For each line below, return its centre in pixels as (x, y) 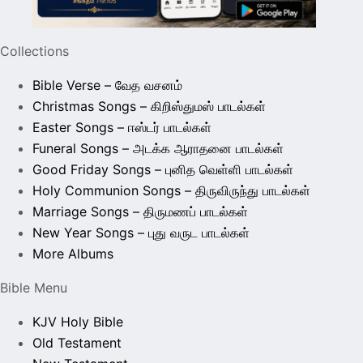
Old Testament (77, 342)
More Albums (73, 253)
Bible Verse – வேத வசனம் (107, 85)
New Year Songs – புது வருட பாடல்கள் (141, 232)
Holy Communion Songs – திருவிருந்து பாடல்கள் (171, 190)
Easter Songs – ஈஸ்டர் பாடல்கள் (122, 127)
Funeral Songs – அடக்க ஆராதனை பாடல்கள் (158, 148)
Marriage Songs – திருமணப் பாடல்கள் (140, 211)
